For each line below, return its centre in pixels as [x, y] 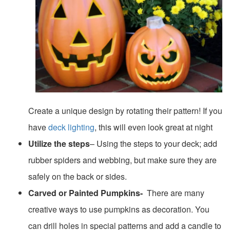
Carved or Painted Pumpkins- [87, 193]
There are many [175, 193]
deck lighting [71, 127]
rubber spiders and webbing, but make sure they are [122, 160]
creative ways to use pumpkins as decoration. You [119, 209]
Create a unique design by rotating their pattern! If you [125, 110]
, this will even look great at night [154, 127]
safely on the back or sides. [78, 176]
